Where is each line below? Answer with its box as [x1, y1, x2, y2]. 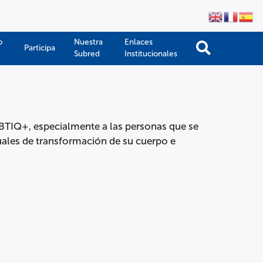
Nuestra [74, 36, 103, 47]
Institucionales [124, 48, 177, 59]
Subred [74, 48, 100, 59]
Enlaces [124, 36, 153, 47]
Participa [24, 42, 55, 53]
